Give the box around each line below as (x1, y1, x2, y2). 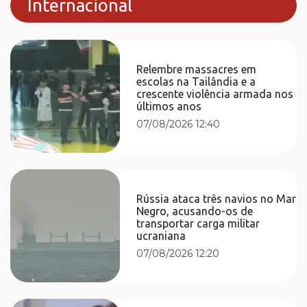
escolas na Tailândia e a (136, 75, 256, 88)
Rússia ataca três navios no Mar (136, 192, 297, 205)
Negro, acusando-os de (136, 204, 254, 217)
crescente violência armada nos (136, 87, 294, 100)
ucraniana (136, 229, 186, 242)
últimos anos (136, 99, 202, 112)
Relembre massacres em (136, 62, 257, 75)
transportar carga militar (136, 217, 260, 230)
